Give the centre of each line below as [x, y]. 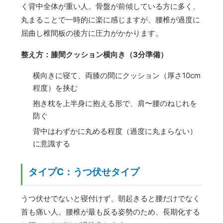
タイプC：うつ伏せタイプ [84, 172]
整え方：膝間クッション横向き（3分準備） [95, 55]
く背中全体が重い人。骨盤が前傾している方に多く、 [111, 6]
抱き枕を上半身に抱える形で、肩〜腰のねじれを [115, 104]
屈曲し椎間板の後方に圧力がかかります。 [92, 33]
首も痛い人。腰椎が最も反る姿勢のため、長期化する [111, 212]
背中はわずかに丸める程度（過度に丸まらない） [115, 131]
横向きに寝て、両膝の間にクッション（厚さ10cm [117, 76]
